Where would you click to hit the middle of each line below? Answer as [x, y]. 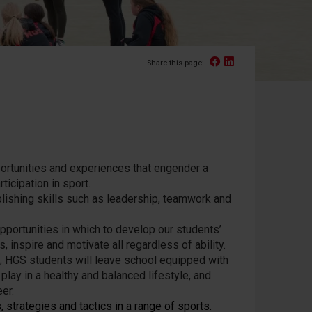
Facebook [246, 61]
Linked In [256, 61]
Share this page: [177, 63]
